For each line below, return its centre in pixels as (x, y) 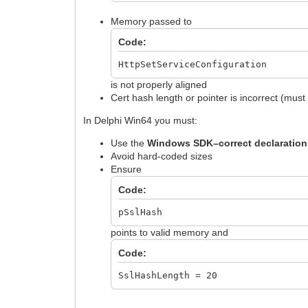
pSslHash (141, 212)
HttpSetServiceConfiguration (193, 64)
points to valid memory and (170, 232)
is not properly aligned (159, 84)
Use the (129, 143)
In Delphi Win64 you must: (141, 120)
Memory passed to (152, 21)
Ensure (126, 169)
